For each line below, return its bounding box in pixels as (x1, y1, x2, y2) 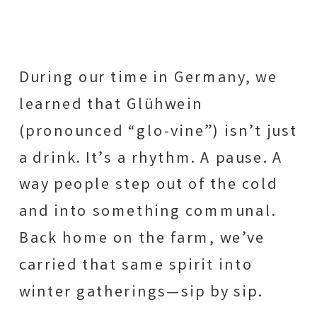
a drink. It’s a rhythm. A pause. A (18, 147, 283, 171)
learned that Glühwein (18, 93, 203, 117)
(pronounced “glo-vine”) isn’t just (18, 120, 298, 144)
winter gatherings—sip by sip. (18, 281, 263, 304)
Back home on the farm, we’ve (18, 227, 265, 251)
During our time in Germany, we (18, 67, 278, 91)
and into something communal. (18, 201, 277, 224)
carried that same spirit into (18, 254, 253, 277)
